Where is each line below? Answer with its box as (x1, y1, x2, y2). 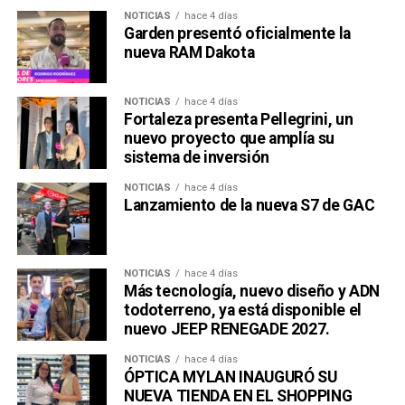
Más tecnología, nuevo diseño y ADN (123, 282, 380, 301)
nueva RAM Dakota (123, 43, 255, 62)
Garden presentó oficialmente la (123, 24, 351, 43)
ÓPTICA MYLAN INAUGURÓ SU (123, 368, 337, 387)
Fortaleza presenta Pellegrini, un (123, 110, 353, 129)
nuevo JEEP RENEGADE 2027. (123, 320, 331, 339)
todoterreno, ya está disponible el (123, 301, 362, 320)
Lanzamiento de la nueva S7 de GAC (123, 196, 375, 215)
